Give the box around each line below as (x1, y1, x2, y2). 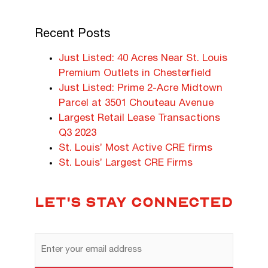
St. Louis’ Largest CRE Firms (59, 159, 193, 169)
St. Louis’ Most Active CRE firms (59, 144, 213, 154)
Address (34, 242, 74, 252)
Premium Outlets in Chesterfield (59, 69, 212, 80)
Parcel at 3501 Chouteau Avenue (59, 99, 214, 109)
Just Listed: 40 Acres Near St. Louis (59, 54, 228, 65)
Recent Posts (35, 29, 111, 41)
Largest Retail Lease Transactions (59, 114, 221, 124)
